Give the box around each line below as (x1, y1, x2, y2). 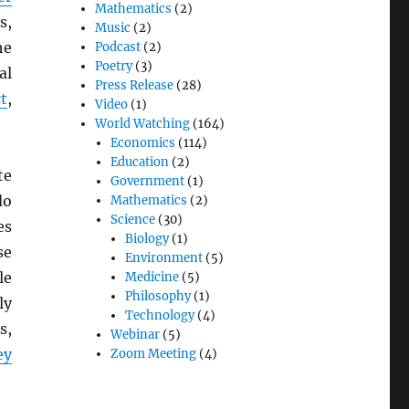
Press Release (95, 78, 174, 94)
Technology (124, 308, 194, 324)
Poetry (95, 58, 133, 75)
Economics (110, 135, 175, 152)
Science (110, 212, 155, 228)
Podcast (95, 39, 142, 56)
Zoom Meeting (110, 346, 196, 362)
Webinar (110, 327, 160, 343)
